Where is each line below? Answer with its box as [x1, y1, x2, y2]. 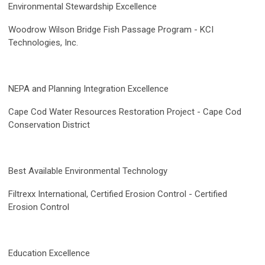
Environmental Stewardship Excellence [8, 1, 157, 12]
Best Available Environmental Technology [8, 166, 167, 177]
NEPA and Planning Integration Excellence [8, 83, 169, 95]
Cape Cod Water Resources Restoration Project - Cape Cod [8, 106, 241, 118]
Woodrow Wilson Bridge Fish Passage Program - [8, 24, 200, 35]
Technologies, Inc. [8, 37, 78, 49]
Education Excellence [8, 248, 90, 259]
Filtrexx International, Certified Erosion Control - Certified [8, 189, 227, 200]
